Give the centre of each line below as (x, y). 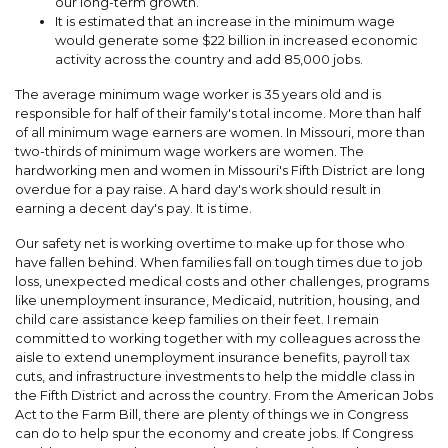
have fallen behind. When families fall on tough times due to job (219, 262)
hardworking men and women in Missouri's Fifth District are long (220, 170)
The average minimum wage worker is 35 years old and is (198, 94)
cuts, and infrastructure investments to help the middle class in (215, 376)
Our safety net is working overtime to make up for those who (210, 243)
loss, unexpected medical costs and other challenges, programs (222, 281)
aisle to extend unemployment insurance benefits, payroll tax (212, 357)
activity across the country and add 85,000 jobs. (209, 59)
